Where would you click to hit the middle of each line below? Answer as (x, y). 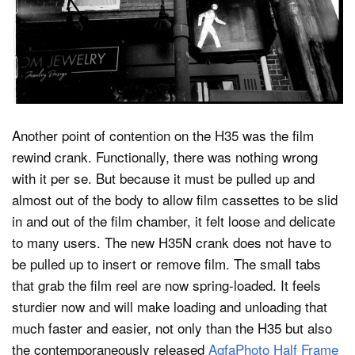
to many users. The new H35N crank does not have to (172, 242)
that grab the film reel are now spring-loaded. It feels (166, 284)
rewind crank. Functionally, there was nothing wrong (165, 156)
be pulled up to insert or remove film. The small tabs (166, 263)
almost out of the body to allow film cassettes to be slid (175, 199)
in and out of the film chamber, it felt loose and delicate (174, 220)
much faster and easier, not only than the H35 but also (172, 327)
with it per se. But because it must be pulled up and (163, 177)
